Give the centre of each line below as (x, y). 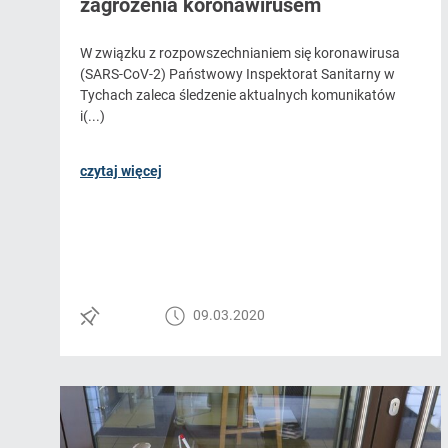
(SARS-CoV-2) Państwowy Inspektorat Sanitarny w (237, 74)
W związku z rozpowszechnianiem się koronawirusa (240, 53)
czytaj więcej (121, 171)
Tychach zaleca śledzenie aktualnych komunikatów (238, 95)
